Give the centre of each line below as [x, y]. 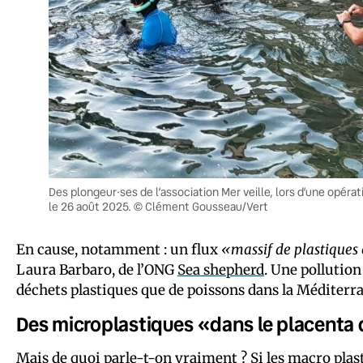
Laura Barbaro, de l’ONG [97, 270]
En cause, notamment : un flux [119, 250]
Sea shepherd [221, 270]
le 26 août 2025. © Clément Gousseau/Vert [158, 207]
